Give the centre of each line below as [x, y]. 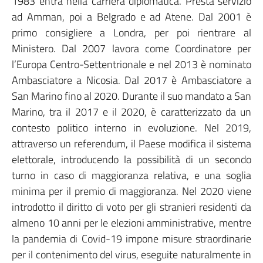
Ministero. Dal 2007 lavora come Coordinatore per [131, 48]
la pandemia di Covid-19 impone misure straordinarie [131, 239]
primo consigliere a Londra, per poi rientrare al [131, 33]
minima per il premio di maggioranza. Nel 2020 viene [131, 191]
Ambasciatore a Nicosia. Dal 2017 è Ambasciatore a [131, 80]
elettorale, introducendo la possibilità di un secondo [131, 159]
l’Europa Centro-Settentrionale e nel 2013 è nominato [131, 64]
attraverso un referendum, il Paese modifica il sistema [131, 144]
